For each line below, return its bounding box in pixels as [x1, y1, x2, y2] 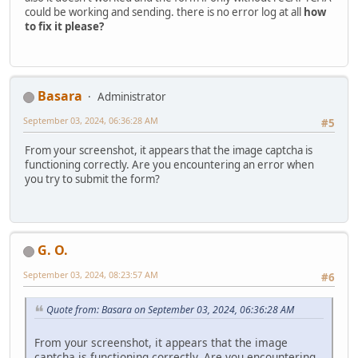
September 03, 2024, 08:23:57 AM [23, 268, 158, 280]
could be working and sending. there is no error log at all [25, 4, 304, 19]
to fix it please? [25, 18, 104, 34]
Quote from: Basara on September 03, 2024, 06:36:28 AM [46, 303, 294, 317]
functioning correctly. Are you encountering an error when [25, 157, 314, 173]
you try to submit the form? [25, 172, 160, 187]
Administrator [97, 89, 166, 104]
